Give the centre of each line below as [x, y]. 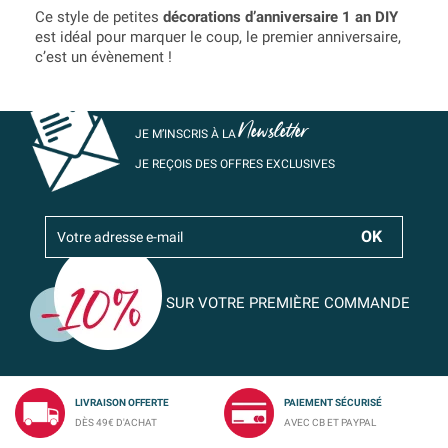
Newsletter [274, 131]
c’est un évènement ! [103, 57]
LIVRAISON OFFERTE [122, 402]
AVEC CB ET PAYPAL [330, 422]
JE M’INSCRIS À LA [187, 134]
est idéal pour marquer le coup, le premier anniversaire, [218, 37]
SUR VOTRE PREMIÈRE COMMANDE [286, 302]
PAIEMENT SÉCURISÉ [333, 402]
